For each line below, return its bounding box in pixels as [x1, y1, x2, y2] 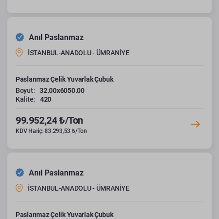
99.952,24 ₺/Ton [16, 114, 83, 126]
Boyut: [16, 86, 35, 94]
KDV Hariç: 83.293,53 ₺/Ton [16, 127, 87, 134]
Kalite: [16, 95, 36, 103]
